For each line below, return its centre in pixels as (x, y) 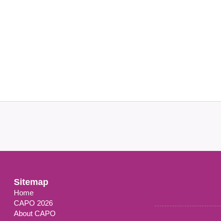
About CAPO (35, 213)
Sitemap (31, 182)
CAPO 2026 (33, 203)
